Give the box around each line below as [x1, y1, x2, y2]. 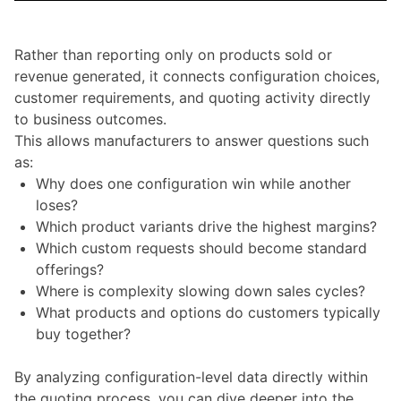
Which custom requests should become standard [36, 238, 367, 257]
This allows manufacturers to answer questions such [14, 131, 369, 149]
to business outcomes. [14, 109, 166, 128]
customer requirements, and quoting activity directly [14, 88, 371, 107]
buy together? [36, 324, 131, 343]
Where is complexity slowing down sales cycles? [36, 281, 370, 300]
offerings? [36, 260, 108, 278]
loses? [36, 195, 82, 214]
